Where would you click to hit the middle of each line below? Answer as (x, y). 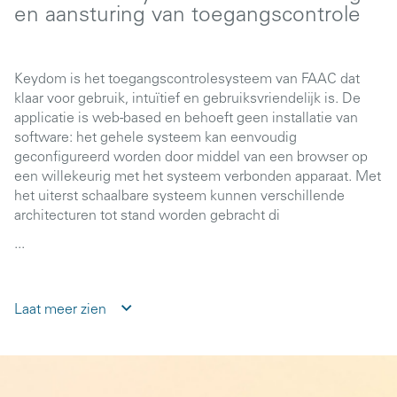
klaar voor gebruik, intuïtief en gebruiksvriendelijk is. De (187, 99)
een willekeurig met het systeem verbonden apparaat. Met (198, 177)
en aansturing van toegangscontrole (187, 16)
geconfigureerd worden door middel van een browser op (191, 158)
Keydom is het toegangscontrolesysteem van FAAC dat (187, 80)
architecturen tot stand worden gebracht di (147, 216)
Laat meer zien (60, 310)
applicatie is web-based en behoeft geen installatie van (186, 119)
